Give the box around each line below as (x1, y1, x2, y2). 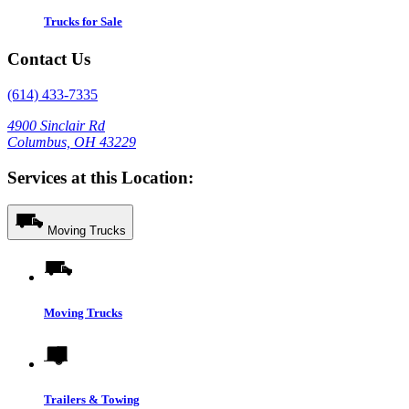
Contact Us (7, 49, 90, 69)
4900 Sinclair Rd (7, 117, 105, 133)
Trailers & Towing (44, 392, 140, 406)
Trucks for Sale (44, 14, 122, 28)
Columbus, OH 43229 (7, 133, 136, 150)
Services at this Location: (7, 167, 194, 187)
